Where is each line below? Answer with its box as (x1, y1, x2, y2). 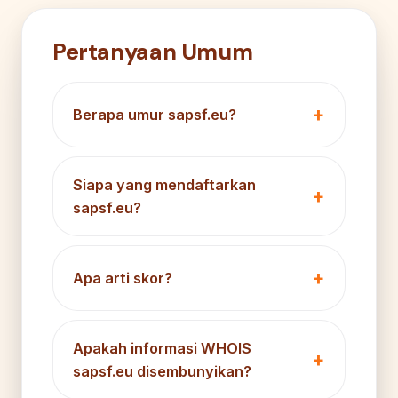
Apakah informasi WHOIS (73, 338, 251, 357)
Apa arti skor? (73, 268, 172, 287)
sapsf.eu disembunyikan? (73, 362, 251, 380)
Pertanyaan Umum (52, 36, 253, 67)
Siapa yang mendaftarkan (73, 175, 256, 194)
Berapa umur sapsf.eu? (73, 105, 236, 123)
